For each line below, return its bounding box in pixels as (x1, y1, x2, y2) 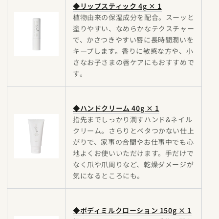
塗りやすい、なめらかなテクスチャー (73, 23, 195, 33)
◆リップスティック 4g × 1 (73, 1, 162, 11)
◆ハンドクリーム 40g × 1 (73, 103, 159, 113)
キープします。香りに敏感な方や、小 (73, 46, 194, 56)
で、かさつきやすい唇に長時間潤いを (73, 35, 194, 44)
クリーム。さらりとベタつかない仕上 (73, 126, 195, 135)
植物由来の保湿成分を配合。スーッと (73, 12, 195, 22)
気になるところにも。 (73, 171, 144, 180)
